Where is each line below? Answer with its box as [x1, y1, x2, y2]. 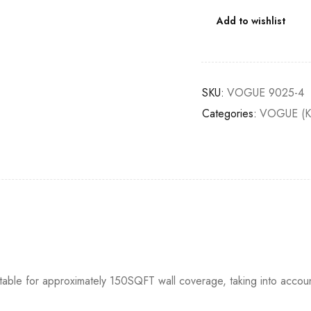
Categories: [201, 106, 257, 121]
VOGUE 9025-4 [226, 85, 304, 101]
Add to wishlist [216, 14, 285, 28]
